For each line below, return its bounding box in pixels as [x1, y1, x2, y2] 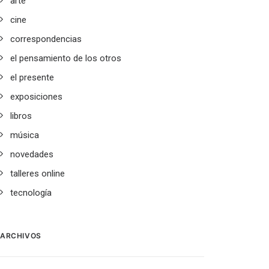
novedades [10, 149, 53, 160]
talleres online [10, 168, 65, 179]
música [10, 130, 39, 141]
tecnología [10, 187, 52, 198]
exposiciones [10, 91, 62, 102]
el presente [10, 72, 54, 83]
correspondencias [10, 34, 82, 44]
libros [10, 110, 32, 121]
